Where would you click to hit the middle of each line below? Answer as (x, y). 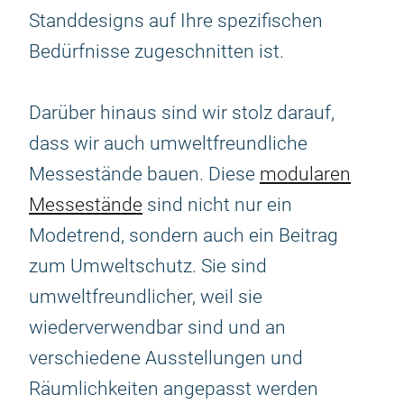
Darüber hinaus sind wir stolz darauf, (182, 113)
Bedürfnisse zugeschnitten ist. (156, 51)
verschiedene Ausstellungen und (166, 358)
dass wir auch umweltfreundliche (168, 143)
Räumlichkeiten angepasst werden (174, 389)
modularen (305, 174)
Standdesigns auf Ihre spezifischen (176, 21)
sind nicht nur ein (217, 205)
